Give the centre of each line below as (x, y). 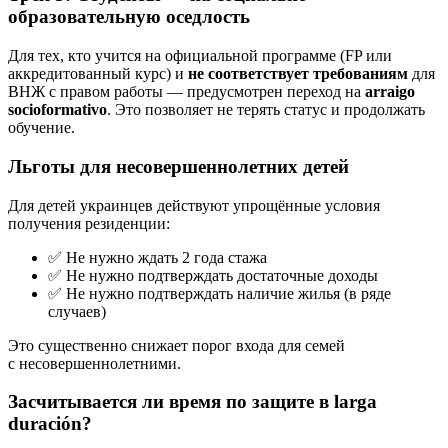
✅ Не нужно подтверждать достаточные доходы (213, 275)
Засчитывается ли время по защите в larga (192, 402)
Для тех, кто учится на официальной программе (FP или (200, 56)
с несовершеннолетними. (94, 363)
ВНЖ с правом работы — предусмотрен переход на (186, 92)
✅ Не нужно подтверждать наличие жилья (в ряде (219, 293)
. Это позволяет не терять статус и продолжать (266, 110)
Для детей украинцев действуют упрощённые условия (194, 205)
